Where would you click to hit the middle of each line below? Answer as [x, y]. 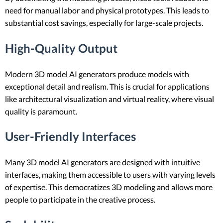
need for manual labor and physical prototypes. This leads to [107, 10]
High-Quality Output [61, 48]
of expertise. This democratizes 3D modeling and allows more [109, 187]
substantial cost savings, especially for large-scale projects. [104, 22]
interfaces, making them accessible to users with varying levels [110, 175]
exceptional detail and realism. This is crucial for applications [107, 86]
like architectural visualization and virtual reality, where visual [110, 99]
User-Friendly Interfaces [70, 136]
